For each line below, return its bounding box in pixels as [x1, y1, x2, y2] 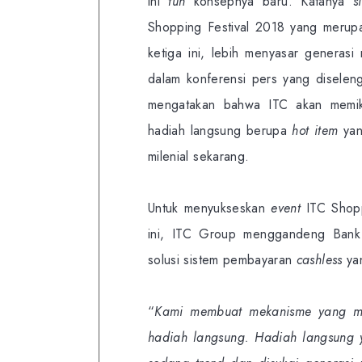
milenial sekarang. [148, 147, 250, 166]
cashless [296, 250, 347, 270]
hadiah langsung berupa [148, 121, 293, 141]
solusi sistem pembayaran [148, 250, 297, 270]
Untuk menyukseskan [148, 199, 271, 218]
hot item [292, 121, 343, 141]
